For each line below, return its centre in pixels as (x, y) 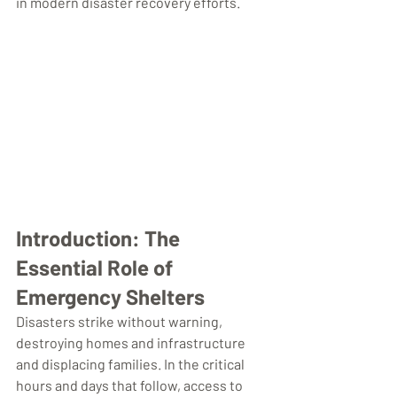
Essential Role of (97, 268)
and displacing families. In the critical (132, 364)
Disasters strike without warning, (121, 322)
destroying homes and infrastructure (132, 343)
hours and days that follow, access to (131, 385)
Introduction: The (100, 238)
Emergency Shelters (110, 297)
